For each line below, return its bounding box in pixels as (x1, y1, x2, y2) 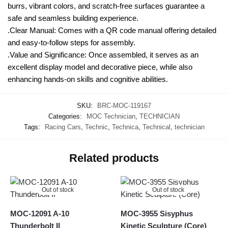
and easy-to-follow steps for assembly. (8, 38, 135, 47)
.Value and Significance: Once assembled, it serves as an (8, 50, 198, 59)
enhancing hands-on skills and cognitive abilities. (8, 74, 168, 83)
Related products (69, 152, 159, 165)
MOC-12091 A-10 (10, 209, 69, 218)
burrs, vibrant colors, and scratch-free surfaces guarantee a (8, 1, 205, 10)
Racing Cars (44, 123, 81, 131)
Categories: (48, 112, 84, 121)
